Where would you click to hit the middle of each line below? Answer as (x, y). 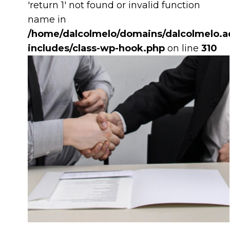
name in (47, 20)
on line (183, 49)
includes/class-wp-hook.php (96, 49)
